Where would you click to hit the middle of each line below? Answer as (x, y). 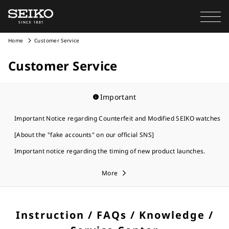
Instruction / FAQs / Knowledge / (114, 215)
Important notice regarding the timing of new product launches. (110, 151)
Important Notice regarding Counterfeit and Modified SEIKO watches (118, 118)
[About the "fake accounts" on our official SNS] (84, 135)
